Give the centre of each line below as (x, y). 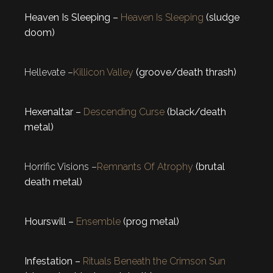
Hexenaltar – (54, 112)
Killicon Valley (103, 72)
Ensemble (98, 221)
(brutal (209, 166)
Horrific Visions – (61, 166)
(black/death (195, 112)
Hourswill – (50, 221)
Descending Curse (124, 112)
